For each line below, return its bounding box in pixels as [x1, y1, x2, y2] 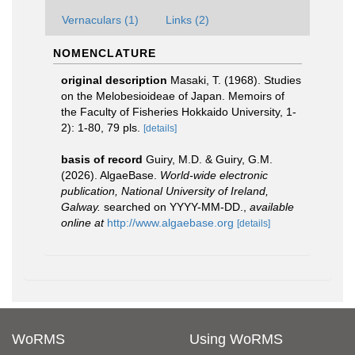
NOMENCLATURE [53, 47, 156, 59]
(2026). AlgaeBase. [61, 169, 160, 181]
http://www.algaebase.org [107, 216, 234, 229]
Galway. [61, 200, 101, 213]
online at [61, 216, 104, 229]
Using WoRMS [189, 331, 283, 347]
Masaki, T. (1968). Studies [170, 74, 301, 86]
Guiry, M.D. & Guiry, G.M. [146, 153, 273, 166]
